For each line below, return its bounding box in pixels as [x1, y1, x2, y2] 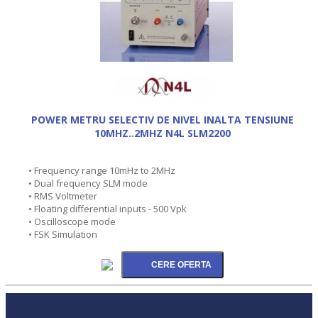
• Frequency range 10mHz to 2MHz [28, 163, 175, 177]
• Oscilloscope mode [28, 214, 116, 228]
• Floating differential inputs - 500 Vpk [28, 202, 187, 215]
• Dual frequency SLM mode [28, 176, 148, 190]
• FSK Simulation [28, 227, 97, 241]
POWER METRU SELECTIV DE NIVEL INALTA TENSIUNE [31, 112, 294, 126]
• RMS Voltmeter [28, 189, 97, 202]
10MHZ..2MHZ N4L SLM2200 [94, 126, 231, 140]
